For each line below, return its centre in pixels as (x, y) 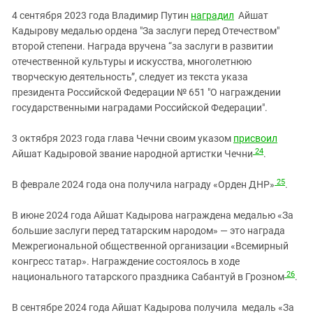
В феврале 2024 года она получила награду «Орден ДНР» (143, 185)
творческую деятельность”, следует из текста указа (130, 77)
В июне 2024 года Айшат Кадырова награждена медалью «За (153, 216)
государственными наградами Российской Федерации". (140, 108)
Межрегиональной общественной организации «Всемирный (150, 246)
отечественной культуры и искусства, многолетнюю (132, 62)
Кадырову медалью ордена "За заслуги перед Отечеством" (146, 31)
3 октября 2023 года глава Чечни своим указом (123, 139)
